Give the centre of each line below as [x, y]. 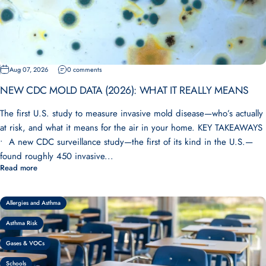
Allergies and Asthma [33, 202]
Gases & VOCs [25, 243]
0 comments [84, 69]
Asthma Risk [22, 223]
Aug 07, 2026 [29, 69]
